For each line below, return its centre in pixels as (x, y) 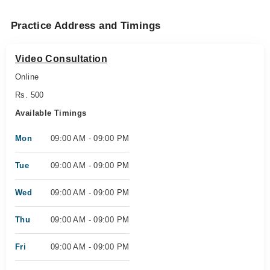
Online (27, 77)
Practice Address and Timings (86, 26)
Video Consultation (61, 59)
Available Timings (51, 113)
